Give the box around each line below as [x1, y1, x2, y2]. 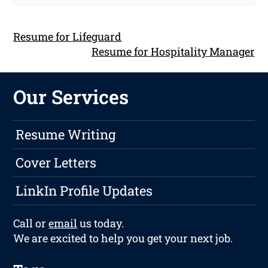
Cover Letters [16, 154, 97, 172]
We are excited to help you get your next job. [13, 231, 233, 246]
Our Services [13, 84, 129, 110]
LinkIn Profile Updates [16, 182, 153, 200]
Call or [13, 216, 49, 231]
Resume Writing [16, 126, 116, 144]
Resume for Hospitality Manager [91, 44, 255, 59]
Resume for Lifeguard [13, 29, 122, 44]
